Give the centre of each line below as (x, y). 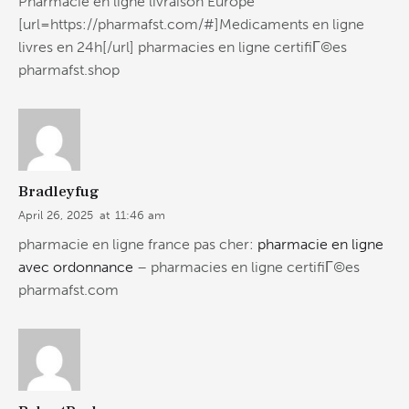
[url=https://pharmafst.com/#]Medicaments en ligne (191, 25)
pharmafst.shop (69, 70)
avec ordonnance (76, 267)
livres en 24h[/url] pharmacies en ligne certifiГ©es (183, 47)
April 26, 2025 (56, 215)
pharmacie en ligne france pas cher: (138, 245)
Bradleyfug (59, 191)
